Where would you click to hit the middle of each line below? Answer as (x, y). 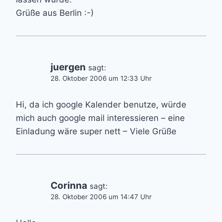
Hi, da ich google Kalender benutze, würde (101, 104)
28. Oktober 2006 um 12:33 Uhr (101, 79)
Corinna (69, 185)
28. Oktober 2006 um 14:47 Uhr (101, 196)
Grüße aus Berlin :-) (55, 13)
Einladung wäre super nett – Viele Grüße (96, 131)
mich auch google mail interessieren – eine (100, 118)
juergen (68, 67)
